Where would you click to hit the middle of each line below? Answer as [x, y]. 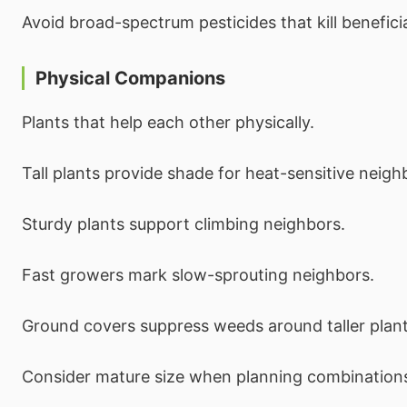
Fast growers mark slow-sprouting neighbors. [198, 274]
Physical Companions [130, 78]
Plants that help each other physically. [168, 122]
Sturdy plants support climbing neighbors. [184, 223]
